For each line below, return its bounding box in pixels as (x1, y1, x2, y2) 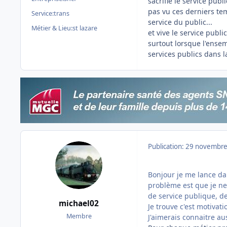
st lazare (72, 24, 97, 33)
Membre (66, 211, 92, 220)
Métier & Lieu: (31, 24, 72, 33)
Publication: (148, 142, 185, 152)
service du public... (148, 17, 212, 27)
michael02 (59, 198, 99, 209)
